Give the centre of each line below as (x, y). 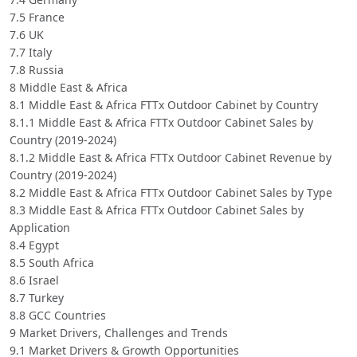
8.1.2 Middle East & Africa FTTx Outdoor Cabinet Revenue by (171, 157)
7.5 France (37, 17)
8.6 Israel (34, 280)
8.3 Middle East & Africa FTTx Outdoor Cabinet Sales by (157, 210)
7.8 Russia (37, 69)
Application (40, 227)
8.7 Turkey (37, 297)
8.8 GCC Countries (58, 315)
